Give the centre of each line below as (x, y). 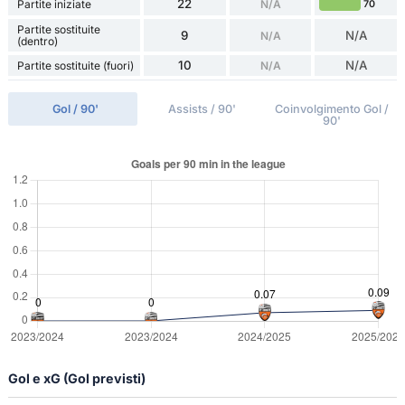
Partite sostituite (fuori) (75, 66)
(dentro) (37, 42)
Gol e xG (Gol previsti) (76, 379)
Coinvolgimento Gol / (332, 109)
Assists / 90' (202, 109)
